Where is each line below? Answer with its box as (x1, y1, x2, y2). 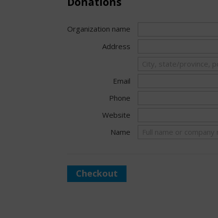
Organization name (67, 24, 131, 34)
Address (102, 41, 131, 52)
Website (102, 110, 131, 120)
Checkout (76, 167, 118, 180)
